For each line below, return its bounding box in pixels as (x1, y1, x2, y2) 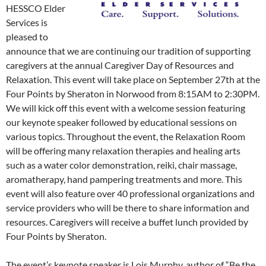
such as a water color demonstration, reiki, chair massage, (6, 159, 237, 171)
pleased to (6, 31, 48, 43)
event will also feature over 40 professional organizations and (6, 188, 255, 199)
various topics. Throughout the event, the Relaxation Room (6, 131, 245, 142)
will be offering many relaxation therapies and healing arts (6, 145, 240, 157)
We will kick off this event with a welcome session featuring (6, 102, 245, 114)
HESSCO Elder (6, 2, 65, 14)
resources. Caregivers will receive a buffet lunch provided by (6, 216, 248, 228)
